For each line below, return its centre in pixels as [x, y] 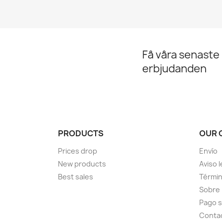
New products [82, 164]
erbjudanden [174, 69]
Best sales [76, 177]
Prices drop [78, 151]
